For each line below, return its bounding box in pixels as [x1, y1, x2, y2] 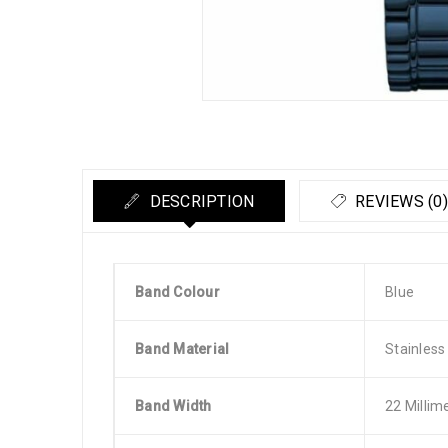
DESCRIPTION [145, 192, 255, 211]
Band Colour [135, 284, 220, 300]
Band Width [135, 398, 212, 414]
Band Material [135, 341, 230, 357]
